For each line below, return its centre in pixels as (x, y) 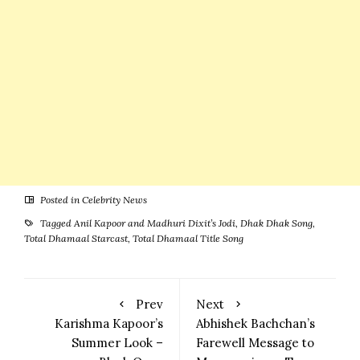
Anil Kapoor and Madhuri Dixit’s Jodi (155, 223)
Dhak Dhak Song (276, 223)
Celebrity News (115, 199)
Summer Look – (117, 342)
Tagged (56, 223)
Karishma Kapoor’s (109, 323)
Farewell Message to (255, 342)
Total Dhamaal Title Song (188, 238)
